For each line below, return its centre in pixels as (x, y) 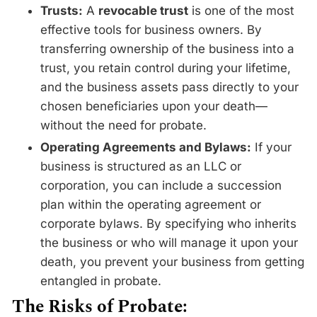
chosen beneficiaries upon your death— (154, 106)
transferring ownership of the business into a (167, 49)
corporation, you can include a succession (161, 185)
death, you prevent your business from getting (172, 261)
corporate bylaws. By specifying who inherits (168, 223)
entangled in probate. (101, 281)
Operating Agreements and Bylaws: (146, 147)
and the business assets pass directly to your (169, 87)
